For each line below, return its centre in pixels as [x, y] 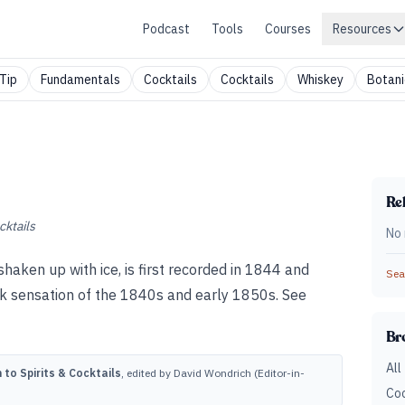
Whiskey [320, 80]
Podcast [166, 29]
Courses [288, 29]
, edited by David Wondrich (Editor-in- [213, 373]
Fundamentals [80, 80]
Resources [362, 29]
